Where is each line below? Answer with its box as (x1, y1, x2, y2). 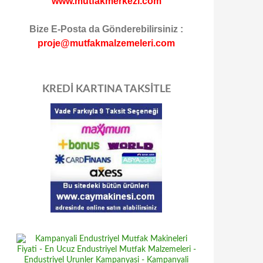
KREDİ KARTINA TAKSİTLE (42, 84, 171, 95)
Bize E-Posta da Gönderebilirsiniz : (29, 24, 183, 34)
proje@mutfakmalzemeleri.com (38, 38, 175, 48)
